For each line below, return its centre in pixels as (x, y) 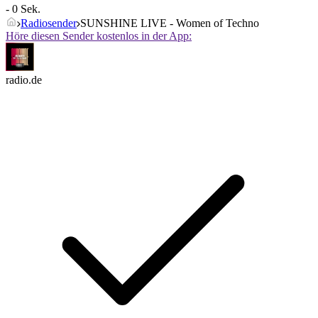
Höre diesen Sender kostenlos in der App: (99, 36)
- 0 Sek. (23, 9)
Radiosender (49, 23)
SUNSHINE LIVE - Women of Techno (170, 23)
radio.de (24, 80)
